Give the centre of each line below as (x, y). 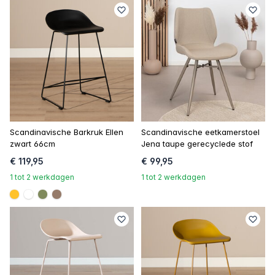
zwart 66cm (33, 144)
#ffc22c (31, 201)
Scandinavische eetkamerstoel (200, 132)
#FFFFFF (49, 201)
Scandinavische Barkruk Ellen (67, 132)
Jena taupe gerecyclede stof (197, 144)
